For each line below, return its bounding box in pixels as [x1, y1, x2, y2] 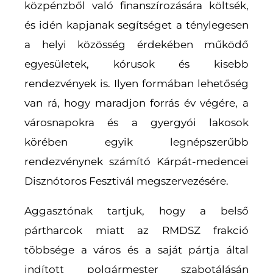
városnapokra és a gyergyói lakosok [24, 116, 249, 129]
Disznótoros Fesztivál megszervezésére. [24, 174, 229, 187]
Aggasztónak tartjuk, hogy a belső [24, 204, 249, 217]
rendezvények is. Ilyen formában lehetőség [24, 77, 249, 90]
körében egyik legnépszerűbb [24, 135, 249, 148]
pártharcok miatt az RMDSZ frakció [24, 224, 249, 236]
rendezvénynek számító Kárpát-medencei [24, 155, 249, 168]
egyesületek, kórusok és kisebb [24, 57, 249, 70]
